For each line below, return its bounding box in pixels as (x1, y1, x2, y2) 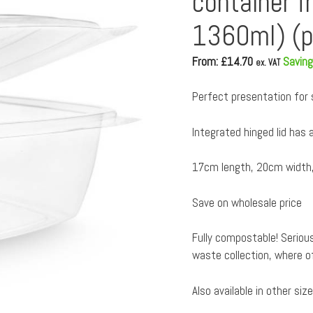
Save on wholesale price (191, 194, 302, 210)
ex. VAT (255, 57, 280, 68)
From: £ (191, 53, 227, 69)
